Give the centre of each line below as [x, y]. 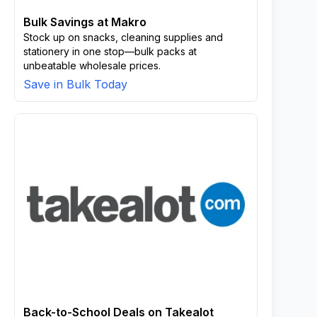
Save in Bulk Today [75, 84]
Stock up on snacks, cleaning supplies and [123, 37]
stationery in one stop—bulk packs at [110, 51]
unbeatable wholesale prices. [92, 65]
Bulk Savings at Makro [85, 22]
